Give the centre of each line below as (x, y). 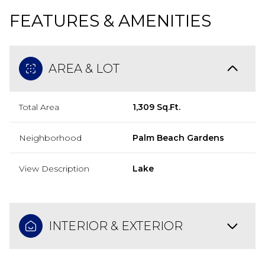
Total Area (39, 107)
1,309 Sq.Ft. (156, 107)
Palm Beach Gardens (178, 138)
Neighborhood (50, 138)
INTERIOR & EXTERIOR (116, 226)
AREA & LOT (84, 68)
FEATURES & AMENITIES (110, 20)
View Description (54, 168)
